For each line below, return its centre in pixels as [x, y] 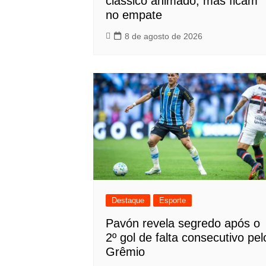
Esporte [172, 201]
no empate [134, 15]
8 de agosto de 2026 [164, 36]
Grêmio [125, 252]
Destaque [128, 201]
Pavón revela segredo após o [183, 224]
